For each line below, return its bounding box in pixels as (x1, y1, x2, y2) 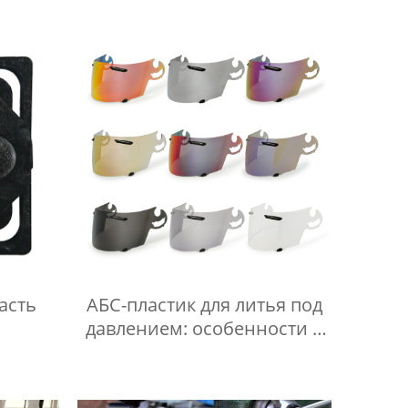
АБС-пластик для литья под (87, 291, 323, 317)
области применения (110, 339, 300, 364)
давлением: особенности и (85, 315, 324, 341)
